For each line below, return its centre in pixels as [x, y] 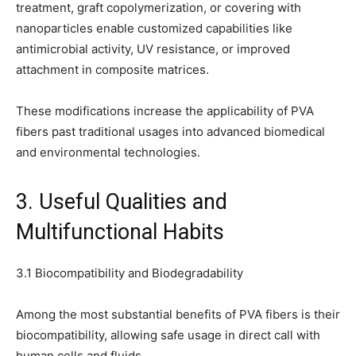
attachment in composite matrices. [112, 70]
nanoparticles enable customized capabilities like [154, 29]
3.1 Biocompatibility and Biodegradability [130, 273]
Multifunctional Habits [120, 232]
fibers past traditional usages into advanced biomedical [170, 132]
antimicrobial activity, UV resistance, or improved [153, 49]
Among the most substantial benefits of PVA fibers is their [178, 315]
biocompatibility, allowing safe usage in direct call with [168, 335]
